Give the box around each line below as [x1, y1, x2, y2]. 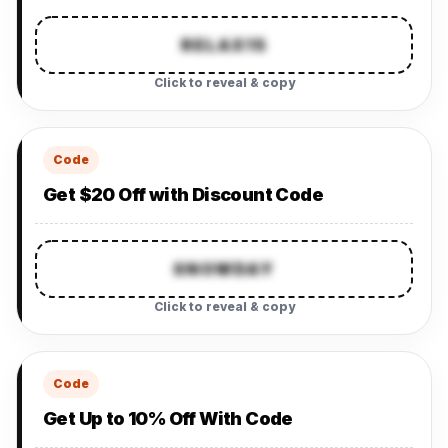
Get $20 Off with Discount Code [43, 184, 323, 205]
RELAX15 [180, 35, 268, 55]
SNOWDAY [173, 259, 275, 279]
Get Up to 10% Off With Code [43, 408, 293, 429]
